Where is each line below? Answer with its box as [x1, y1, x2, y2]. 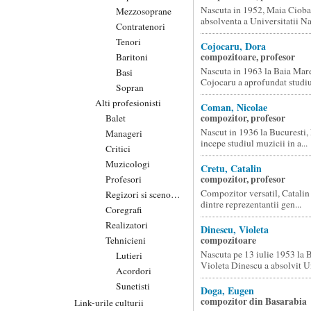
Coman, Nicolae [200, 100, 267, 115]
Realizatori [106, 218, 148, 231]
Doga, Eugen [200, 283, 254, 298]
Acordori [116, 264, 151, 277]
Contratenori [116, 19, 165, 33]
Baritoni [116, 50, 148, 63]
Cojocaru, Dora [200, 39, 266, 53]
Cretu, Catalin [200, 161, 262, 176]
